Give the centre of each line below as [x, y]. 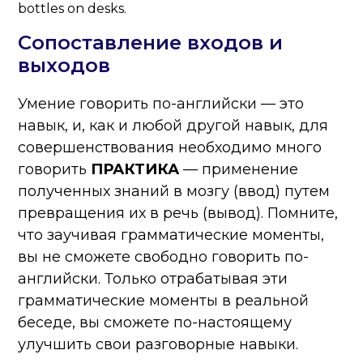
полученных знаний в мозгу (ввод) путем [174, 192]
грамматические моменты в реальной [164, 301]
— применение [239, 170]
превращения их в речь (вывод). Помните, [178, 214]
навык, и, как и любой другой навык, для [173, 126]
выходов [64, 66]
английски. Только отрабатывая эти [153, 279]
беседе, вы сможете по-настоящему [155, 323]
